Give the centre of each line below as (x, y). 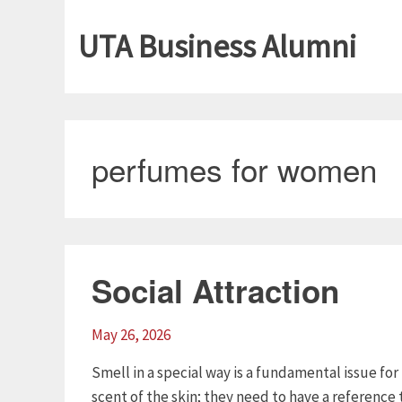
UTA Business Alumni (217, 47)
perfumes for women (234, 169)
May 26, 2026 (131, 335)
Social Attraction (215, 291)
